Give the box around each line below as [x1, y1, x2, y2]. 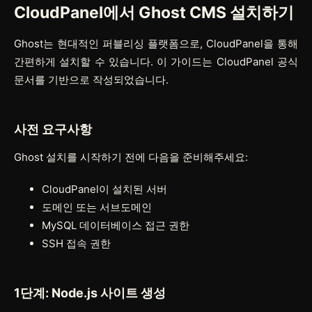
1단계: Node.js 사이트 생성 [14, 285, 166, 300]
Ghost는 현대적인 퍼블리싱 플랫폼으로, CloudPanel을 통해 [14, 36, 298, 50]
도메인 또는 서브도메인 [42, 200, 152, 214]
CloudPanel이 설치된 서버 [42, 182, 167, 196]
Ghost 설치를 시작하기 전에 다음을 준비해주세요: [14, 150, 248, 164]
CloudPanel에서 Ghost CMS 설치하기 [14, 3, 294, 23]
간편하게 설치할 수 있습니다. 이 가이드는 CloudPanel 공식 [14, 54, 298, 68]
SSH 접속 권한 [42, 236, 111, 250]
